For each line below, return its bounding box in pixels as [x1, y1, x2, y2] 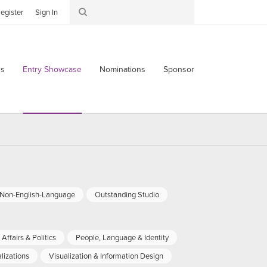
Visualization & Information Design [49, 252, 163, 261]
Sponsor [163, 64, 194, 74]
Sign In [35, 8, 58, 17]
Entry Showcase [22, 64, 82, 74]
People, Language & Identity [76, 233, 169, 243]
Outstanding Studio [95, 190, 159, 200]
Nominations [99, 64, 145, 74]
